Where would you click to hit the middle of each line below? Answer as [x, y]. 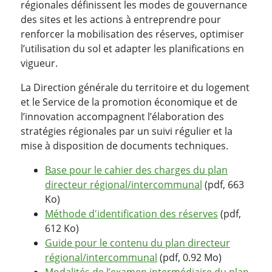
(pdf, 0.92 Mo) [189, 257]
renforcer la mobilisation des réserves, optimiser [132, 34]
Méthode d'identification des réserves [131, 213]
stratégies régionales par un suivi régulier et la [127, 131]
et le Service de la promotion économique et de [129, 102]
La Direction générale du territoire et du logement [135, 87]
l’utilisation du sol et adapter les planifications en [132, 48]
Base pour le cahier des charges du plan [136, 170]
